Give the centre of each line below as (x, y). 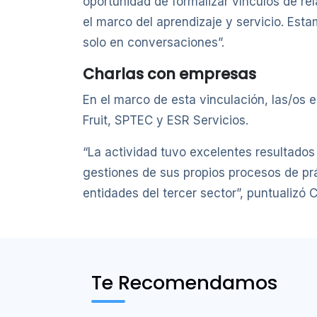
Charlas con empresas (169, 74)
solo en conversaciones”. (154, 43)
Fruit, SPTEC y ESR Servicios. (166, 121)
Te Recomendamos (185, 283)
